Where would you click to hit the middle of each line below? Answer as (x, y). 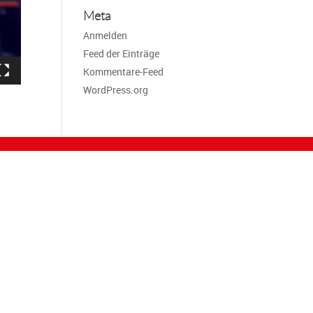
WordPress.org (116, 90)
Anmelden (105, 35)
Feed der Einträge (122, 53)
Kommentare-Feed (124, 72)
